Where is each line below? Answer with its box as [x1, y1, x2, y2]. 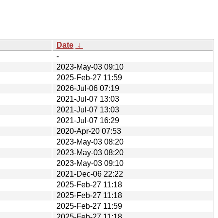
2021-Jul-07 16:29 [56, 116, 119, 125]
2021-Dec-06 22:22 [56, 169, 123, 178]
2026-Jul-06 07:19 [56, 84, 119, 92]
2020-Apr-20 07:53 [56, 127, 121, 135]
